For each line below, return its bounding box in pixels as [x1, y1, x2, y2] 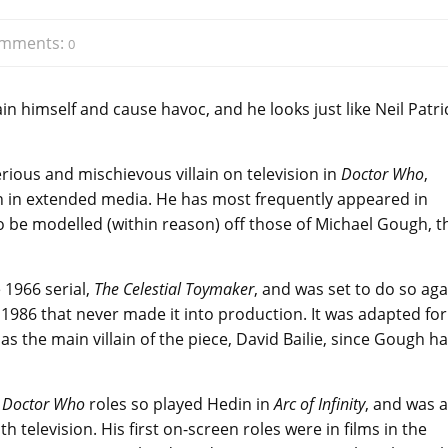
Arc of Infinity [274, 392, 365, 415]
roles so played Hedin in [85, 392, 274, 415]
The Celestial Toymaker [94, 277, 254, 300]
